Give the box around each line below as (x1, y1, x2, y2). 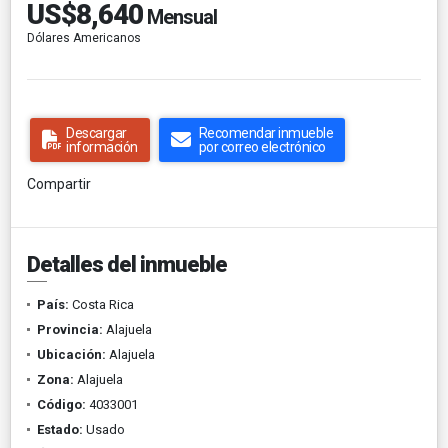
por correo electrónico (198, 138, 326, 155)
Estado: (37, 421, 83, 437)
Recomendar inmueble (198, 124, 333, 141)
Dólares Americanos (27, 30, 141, 45)
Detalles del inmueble (27, 251, 227, 277)
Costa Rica (69, 296, 134, 312)
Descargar (66, 124, 127, 141)
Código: (37, 396, 86, 412)
